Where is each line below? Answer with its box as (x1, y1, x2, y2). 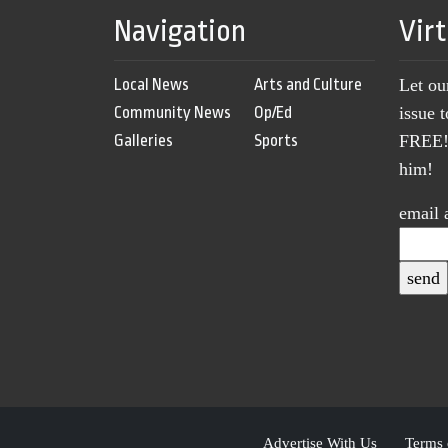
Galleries (114, 131, 173, 151)
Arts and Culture (253, 75, 362, 95)
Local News (114, 75, 189, 95)
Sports (253, 131, 298, 151)
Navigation (114, 14, 246, 49)
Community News (114, 103, 231, 123)
